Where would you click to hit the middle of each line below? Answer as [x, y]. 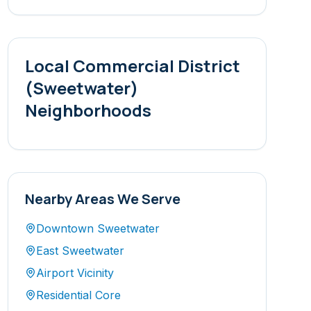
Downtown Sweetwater [98, 228]
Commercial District [156, 66]
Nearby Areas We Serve [102, 199]
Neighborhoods [88, 110]
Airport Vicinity [75, 273]
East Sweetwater [80, 251]
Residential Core [78, 295]
